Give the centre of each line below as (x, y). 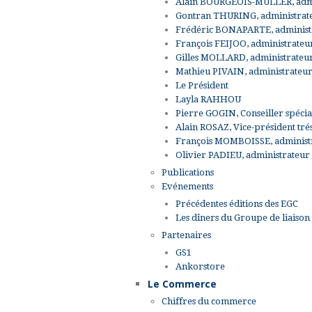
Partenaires (186, 235)
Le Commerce (182, 283)
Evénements (187, 186)
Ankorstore (200, 266)
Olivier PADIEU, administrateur (243, 155)
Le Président (202, 85)
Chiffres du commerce (209, 301)
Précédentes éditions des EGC (237, 203)
